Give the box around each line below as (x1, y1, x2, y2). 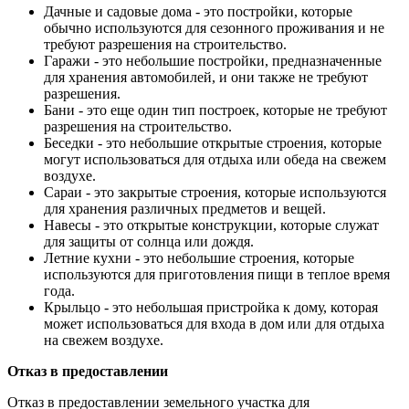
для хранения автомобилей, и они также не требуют (44, 69, 368, 85)
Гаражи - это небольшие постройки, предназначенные (44, 53, 382, 68)
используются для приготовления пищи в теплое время (44, 267, 390, 282)
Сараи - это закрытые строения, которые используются (44, 184, 386, 200)
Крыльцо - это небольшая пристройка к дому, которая (44, 299, 378, 315)
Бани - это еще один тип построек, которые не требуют (44, 102, 387, 118)
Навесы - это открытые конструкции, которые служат (44, 217, 379, 233)
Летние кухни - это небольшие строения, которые (44, 250, 354, 266)
